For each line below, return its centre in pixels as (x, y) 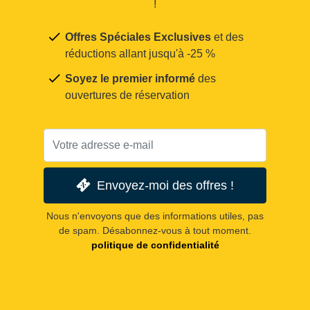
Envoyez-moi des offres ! (165, 185)
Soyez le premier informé (130, 78)
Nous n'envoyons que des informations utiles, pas (155, 216)
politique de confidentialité (155, 245)
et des (227, 37)
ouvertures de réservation (127, 95)
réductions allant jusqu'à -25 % (140, 53)
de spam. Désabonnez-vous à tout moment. (155, 230)
